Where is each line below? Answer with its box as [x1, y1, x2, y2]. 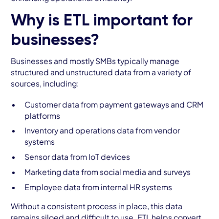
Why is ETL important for [11, 13, 193, 30]
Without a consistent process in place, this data [11, 201, 183, 211]
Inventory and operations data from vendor [24, 126, 180, 135]
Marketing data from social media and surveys [24, 167, 191, 177]
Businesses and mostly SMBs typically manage [11, 56, 180, 66]
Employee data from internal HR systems [24, 182, 172, 192]
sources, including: [11, 78, 80, 88]
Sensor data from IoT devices [24, 152, 130, 162]
